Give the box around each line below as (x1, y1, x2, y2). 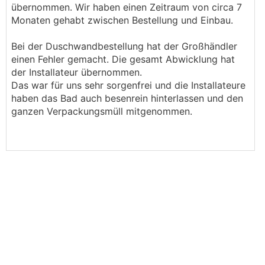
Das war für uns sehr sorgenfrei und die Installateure (11, 79, 245, 91)
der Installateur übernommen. (11, 66, 142, 78)
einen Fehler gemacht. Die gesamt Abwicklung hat (11, 53, 235, 65)
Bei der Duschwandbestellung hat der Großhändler (11, 40, 237, 52)
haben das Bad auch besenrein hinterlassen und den (11, 92, 243, 104)
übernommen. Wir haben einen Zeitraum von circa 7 (11, 1, 242, 13)
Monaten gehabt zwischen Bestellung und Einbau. (11, 14, 233, 26)
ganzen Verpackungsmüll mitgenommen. (11, 105, 192, 117)
